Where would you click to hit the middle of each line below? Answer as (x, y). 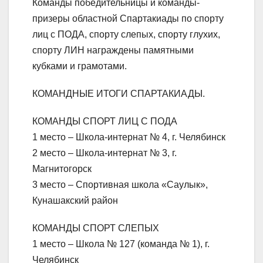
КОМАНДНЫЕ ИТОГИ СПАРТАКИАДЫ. (119, 94)
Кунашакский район (75, 201)
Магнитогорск (62, 169)
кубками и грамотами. (80, 66)
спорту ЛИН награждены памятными (113, 50)
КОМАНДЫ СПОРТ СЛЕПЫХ (96, 228)
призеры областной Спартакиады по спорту (128, 19)
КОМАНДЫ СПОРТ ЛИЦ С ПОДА (105, 122)
